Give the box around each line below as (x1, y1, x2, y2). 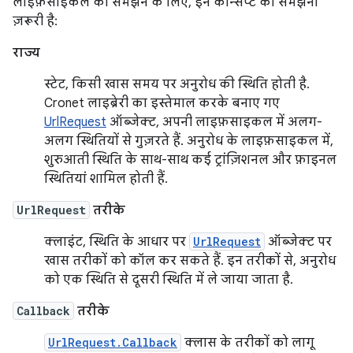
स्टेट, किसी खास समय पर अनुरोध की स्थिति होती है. (44, 76, 310, 92)
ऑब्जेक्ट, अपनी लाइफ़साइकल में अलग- (106, 114, 322, 130)
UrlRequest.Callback (48, 335, 177, 350)
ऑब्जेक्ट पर (265, 234, 332, 250)
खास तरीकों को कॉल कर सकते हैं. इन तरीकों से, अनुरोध (44, 253, 336, 269)
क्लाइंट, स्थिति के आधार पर (44, 234, 189, 250)
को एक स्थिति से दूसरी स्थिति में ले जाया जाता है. (44, 272, 293, 288)
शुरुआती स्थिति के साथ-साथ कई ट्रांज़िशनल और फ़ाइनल (44, 152, 336, 168)
